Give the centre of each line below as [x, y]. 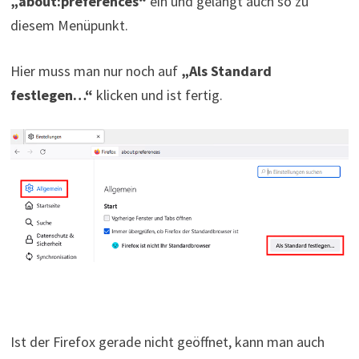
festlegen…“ [51, 95]
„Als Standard [226, 71]
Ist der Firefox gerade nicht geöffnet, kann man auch [167, 342]
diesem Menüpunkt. [69, 25]
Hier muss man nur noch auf [95, 71]
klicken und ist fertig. [157, 95]
